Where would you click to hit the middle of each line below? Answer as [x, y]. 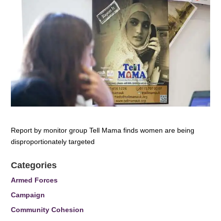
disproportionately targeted [53, 141]
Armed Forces [35, 180]
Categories [34, 165]
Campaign [28, 195]
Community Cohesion [48, 209]
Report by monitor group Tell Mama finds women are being [103, 130]
